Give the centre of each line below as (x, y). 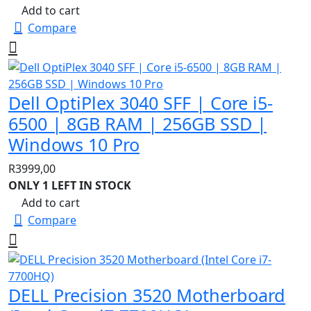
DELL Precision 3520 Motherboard (147, 295)
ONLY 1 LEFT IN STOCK (70, 186)
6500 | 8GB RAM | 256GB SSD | (137, 124)
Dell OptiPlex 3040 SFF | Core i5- (141, 103)
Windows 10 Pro (74, 145)
